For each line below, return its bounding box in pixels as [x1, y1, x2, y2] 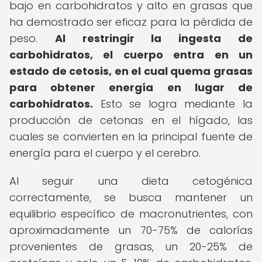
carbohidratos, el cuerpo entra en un [9, 47, 253, 62]
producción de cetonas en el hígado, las [9, 113, 253, 127]
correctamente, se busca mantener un [9, 190, 253, 205]
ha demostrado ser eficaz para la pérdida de [9, 15, 253, 29]
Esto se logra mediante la [93, 96, 253, 111]
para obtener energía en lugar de [9, 80, 253, 95]
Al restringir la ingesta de [54, 31, 253, 46]
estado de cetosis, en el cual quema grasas [9, 64, 253, 78]
